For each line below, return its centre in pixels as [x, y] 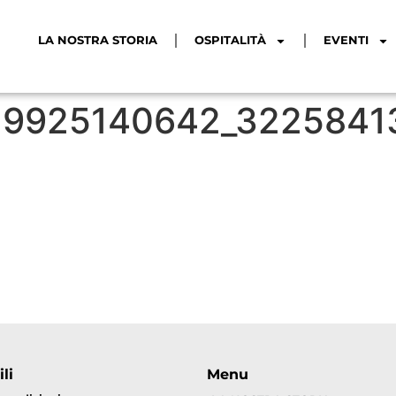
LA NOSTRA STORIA [98, 41]
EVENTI [346, 41]
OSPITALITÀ [231, 41]
